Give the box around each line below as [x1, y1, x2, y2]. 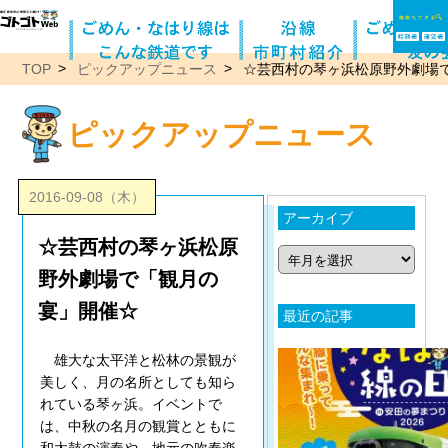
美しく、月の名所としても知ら [40, 374, 237, 391]
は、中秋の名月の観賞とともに [40, 418, 237, 435]
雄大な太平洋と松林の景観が [40, 352, 237, 369]
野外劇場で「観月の [38, 268, 219, 291]
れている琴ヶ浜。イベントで [40, 396, 223, 413]
